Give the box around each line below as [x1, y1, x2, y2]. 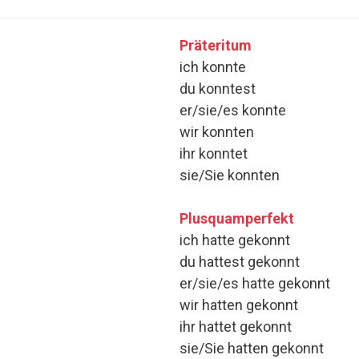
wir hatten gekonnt [179, 296, 298, 314]
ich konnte [179, 58, 246, 76]
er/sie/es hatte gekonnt [179, 275, 330, 292]
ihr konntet [179, 145, 248, 163]
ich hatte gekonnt [179, 232, 290, 249]
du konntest [179, 80, 256, 98]
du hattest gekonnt [179, 253, 300, 271]
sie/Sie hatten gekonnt [179, 340, 324, 357]
